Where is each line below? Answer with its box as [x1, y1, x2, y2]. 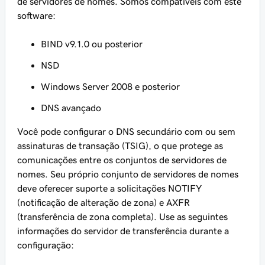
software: [17, 11, 56, 20]
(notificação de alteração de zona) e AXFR [17, 198, 190, 207]
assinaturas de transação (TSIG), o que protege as [17, 141, 223, 150]
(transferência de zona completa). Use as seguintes [17, 212, 228, 221]
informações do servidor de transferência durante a [17, 226, 229, 235]
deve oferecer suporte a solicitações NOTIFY [17, 183, 202, 193]
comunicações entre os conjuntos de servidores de [17, 155, 227, 164]
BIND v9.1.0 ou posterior [41, 39, 143, 49]
